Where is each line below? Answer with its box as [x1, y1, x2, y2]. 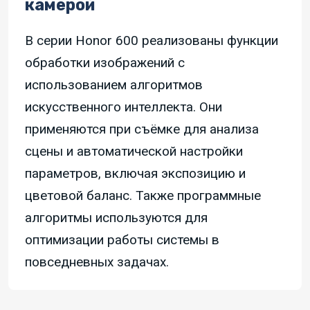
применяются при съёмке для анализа [25, 121, 259, 138]
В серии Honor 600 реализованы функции [25, 33, 278, 49]
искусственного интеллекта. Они [25, 99, 222, 116]
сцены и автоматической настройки [25, 143, 243, 160]
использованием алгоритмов [25, 77, 203, 93]
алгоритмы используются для [25, 210, 208, 226]
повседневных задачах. [25, 254, 169, 271]
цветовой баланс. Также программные [25, 188, 261, 204]
